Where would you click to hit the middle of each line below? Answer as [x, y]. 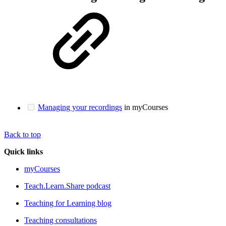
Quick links [23, 151]
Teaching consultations [61, 220]
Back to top [22, 134]
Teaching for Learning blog [68, 203]
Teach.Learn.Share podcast [67, 186]
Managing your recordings [80, 107]
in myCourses [145, 107]
